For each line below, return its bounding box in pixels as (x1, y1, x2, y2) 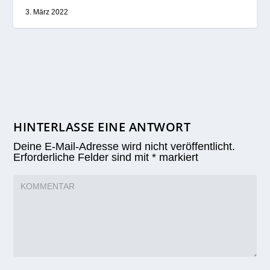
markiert (156, 151, 199, 164)
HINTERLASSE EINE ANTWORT (13, 119, 191, 136)
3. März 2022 (25, 8, 69, 17)
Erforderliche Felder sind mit (13, 151, 152, 164)
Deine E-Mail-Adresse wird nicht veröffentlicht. (13, 140, 236, 153)
